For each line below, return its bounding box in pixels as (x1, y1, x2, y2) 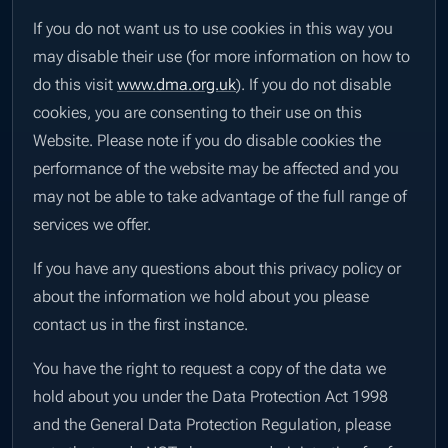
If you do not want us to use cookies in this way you (33, 15, 393, 40)
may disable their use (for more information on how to (33, 43, 410, 68)
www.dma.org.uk (117, 71, 236, 96)
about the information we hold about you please (33, 283, 369, 308)
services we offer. (33, 211, 151, 236)
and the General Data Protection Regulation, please (33, 411, 391, 436)
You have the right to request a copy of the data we (33, 355, 386, 380)
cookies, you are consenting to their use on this (33, 99, 362, 124)
